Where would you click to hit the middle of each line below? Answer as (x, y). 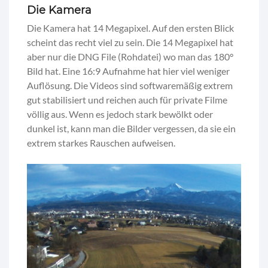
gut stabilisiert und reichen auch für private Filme (127, 99)
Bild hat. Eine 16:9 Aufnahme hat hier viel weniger (128, 71)
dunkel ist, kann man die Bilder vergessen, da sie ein (131, 128)
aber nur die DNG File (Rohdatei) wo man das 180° (130, 56)
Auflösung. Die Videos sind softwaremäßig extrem (130, 85)
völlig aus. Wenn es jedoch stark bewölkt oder (120, 114)
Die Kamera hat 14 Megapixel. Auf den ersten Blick (130, 28)
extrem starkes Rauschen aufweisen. (101, 142)
